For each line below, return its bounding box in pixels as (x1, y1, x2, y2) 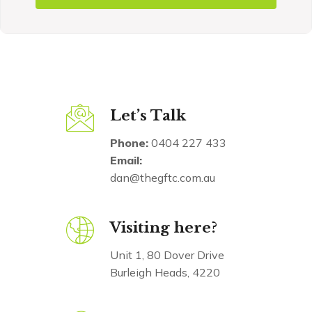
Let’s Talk (110, 107, 186, 125)
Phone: (110, 136, 148, 150)
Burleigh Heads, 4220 (110, 265, 220, 280)
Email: (110, 153, 142, 168)
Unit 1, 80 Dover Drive (110, 248, 224, 263)
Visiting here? (110, 219, 217, 237)
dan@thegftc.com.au (110, 171, 215, 185)
